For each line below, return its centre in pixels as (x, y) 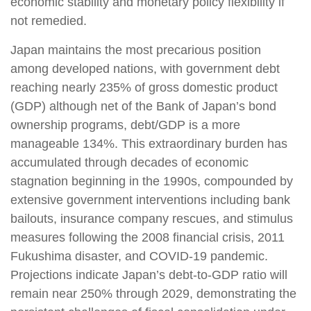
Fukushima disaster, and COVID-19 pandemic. (139, 256)
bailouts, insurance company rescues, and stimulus (152, 219)
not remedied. (49, 21)
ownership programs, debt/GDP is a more (125, 125)
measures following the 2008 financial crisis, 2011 (148, 237)
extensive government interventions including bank (150, 200)
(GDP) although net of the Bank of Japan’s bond (143, 106)
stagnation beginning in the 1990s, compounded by (152, 181)
